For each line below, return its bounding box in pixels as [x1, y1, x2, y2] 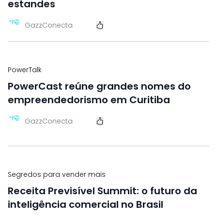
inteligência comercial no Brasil [8, 198, 163, 211]
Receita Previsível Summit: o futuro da [8, 184, 197, 198]
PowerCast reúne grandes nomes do [8, 79, 191, 93]
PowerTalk [8, 65, 42, 75]
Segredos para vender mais [8, 170, 106, 179]
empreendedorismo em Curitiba [8, 93, 170, 107]
